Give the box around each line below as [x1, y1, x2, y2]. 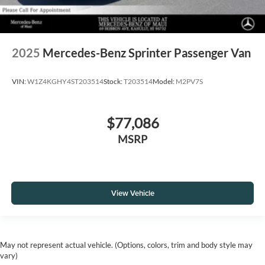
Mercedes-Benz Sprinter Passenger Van [43, 45, 251, 60]
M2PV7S [176, 77, 203, 86]
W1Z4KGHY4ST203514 [27, 77, 104, 86]
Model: [153, 77, 176, 86]
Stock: [104, 77, 124, 86]
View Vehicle [111, 188, 154, 199]
